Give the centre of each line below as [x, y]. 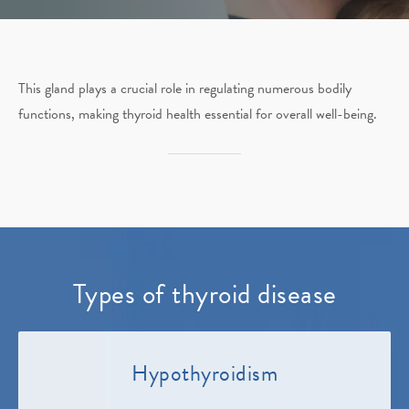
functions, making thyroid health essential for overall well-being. [198, 115]
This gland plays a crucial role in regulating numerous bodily [185, 89]
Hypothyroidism [204, 374]
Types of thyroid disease [204, 294]
